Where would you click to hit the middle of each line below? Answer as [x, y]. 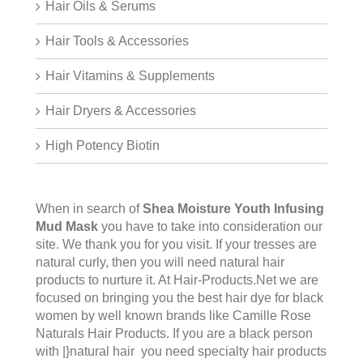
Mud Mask [67, 227]
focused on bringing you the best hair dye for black [179, 298]
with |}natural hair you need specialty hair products [181, 352]
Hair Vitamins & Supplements [130, 76]
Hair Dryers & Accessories [121, 111]
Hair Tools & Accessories [117, 41]
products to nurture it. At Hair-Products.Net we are [177, 280]
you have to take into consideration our [210, 227]
